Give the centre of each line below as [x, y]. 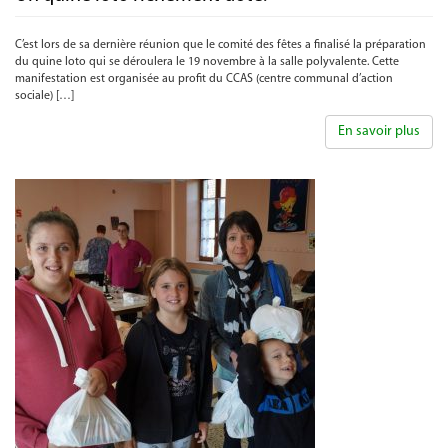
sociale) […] [44, 96]
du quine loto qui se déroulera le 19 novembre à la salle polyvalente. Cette [207, 62]
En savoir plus [379, 131]
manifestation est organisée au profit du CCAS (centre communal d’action [204, 79]
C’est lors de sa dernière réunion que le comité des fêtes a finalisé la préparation [220, 45]
